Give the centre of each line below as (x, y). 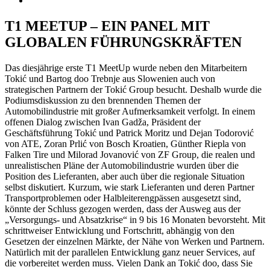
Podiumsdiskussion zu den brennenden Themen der (103, 100)
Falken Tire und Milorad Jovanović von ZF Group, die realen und (130, 154)
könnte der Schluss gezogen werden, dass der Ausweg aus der (123, 209)
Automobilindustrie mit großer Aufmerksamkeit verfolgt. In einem (130, 111)
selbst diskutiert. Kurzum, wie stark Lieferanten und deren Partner (130, 187)
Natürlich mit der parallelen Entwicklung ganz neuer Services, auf (130, 252)
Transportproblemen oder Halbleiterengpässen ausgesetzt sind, (123, 198)
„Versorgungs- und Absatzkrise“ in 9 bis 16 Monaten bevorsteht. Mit (135, 219)
